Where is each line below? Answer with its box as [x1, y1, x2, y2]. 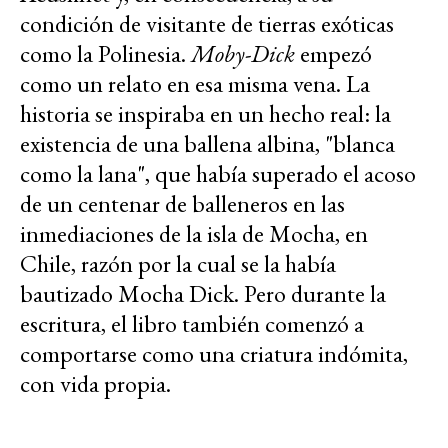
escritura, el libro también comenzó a [20, 308, 364, 339]
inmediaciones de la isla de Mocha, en [20, 218, 368, 249]
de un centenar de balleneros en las [20, 188, 345, 219]
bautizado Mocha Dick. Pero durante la [20, 278, 386, 309]
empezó [295, 38, 372, 69]
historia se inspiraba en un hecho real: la [20, 98, 391, 129]
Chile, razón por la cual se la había [20, 248, 336, 279]
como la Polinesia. [20, 38, 191, 69]
